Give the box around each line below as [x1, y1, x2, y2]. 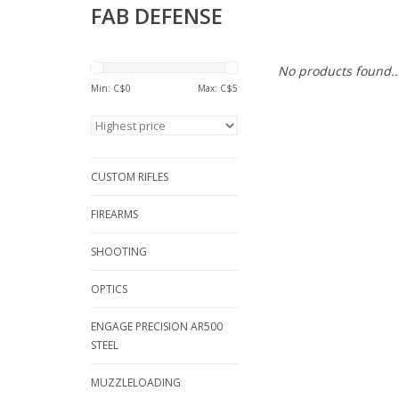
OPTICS [91, 281, 127, 297]
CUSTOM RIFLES [91, 169, 168, 184]
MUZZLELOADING [91, 375, 181, 390]
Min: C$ [91, 82, 126, 94]
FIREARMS [91, 207, 138, 222]
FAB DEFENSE [91, 2, 223, 31]
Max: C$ [198, 82, 232, 94]
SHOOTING [91, 244, 147, 259]
